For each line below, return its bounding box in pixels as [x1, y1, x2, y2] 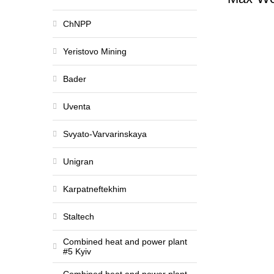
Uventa [63, 102, 91, 111]
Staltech [63, 212, 94, 221]
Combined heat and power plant [63, 237, 187, 246]
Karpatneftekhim [63, 184, 127, 194]
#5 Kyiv [63, 246, 91, 256]
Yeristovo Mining [63, 46, 127, 56]
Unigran [63, 157, 94, 166]
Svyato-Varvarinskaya [63, 129, 147, 139]
